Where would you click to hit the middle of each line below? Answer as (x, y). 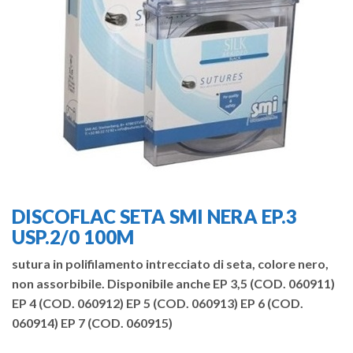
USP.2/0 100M (73, 237)
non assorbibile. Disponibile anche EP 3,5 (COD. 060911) (173, 283)
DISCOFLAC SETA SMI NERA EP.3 (154, 217)
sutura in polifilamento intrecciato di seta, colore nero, (170, 263)
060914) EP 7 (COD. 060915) (92, 322)
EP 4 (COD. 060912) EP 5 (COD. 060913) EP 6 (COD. (158, 303)
